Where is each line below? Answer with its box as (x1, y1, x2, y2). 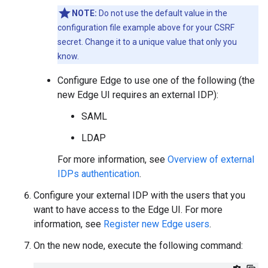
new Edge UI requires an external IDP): (57, 89, 218, 100)
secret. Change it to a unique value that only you (57, 37, 237, 47)
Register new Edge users (103, 218, 209, 230)
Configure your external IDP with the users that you (33, 190, 245, 201)
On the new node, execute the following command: (33, 240, 243, 251)
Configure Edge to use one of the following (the (57, 75, 255, 86)
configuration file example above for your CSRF (57, 23, 234, 32)
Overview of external (167, 154, 254, 165)
